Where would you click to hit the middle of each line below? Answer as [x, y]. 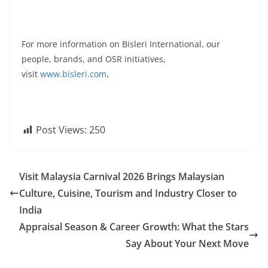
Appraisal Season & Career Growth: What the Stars [134, 227]
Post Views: [61, 130]
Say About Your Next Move [187, 243]
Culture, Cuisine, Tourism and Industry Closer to [128, 193]
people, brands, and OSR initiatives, [94, 59]
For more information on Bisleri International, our [121, 44]
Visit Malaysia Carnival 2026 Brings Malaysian [122, 176]
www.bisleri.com [73, 74]
